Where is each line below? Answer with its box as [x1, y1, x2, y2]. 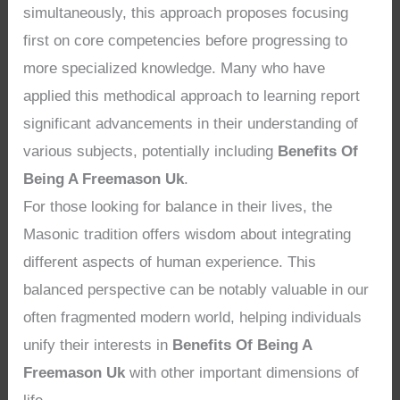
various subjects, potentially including [23, 143, 279, 161]
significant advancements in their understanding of [23, 115, 359, 133]
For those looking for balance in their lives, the [23, 198, 333, 216]
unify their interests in [23, 337, 173, 354]
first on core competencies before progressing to [23, 32, 348, 50]
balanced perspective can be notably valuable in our [23, 281, 370, 299]
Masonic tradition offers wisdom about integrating [23, 226, 352, 244]
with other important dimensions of [125, 364, 360, 382]
